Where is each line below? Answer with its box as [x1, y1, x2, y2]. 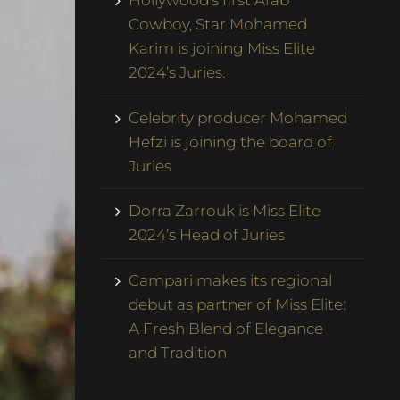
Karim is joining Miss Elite [129, 39, 316, 58]
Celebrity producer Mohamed [129, 108, 348, 127]
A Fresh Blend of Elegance [129, 319, 324, 337]
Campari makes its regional [129, 271, 333, 289]
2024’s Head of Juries [129, 226, 286, 245]
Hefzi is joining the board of [129, 132, 333, 151]
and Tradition [129, 343, 228, 362]
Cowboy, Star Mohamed [129, 15, 308, 34]
